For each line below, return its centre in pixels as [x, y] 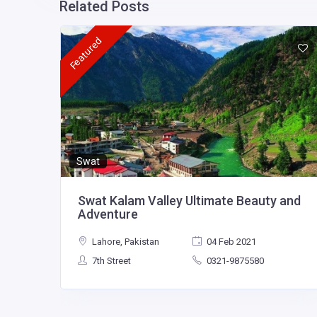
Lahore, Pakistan [124, 242]
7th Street [110, 261]
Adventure [108, 214]
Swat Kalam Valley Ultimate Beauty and [189, 201]
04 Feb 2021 [231, 242]
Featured [85, 53]
